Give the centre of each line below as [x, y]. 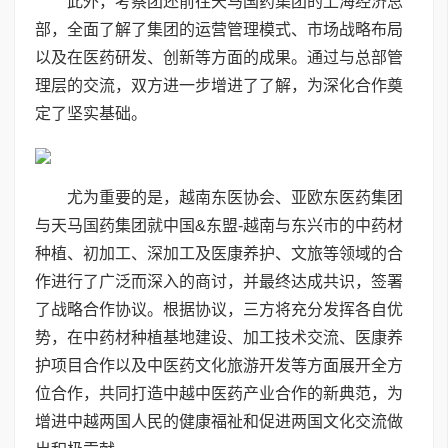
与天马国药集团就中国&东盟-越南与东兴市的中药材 [219, 225]
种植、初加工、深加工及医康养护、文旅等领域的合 [219, 253]
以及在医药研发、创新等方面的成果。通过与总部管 [219, 57]
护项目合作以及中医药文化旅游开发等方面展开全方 [219, 365]
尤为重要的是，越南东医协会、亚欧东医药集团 [235, 197]
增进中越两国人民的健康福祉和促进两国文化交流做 [219, 421]
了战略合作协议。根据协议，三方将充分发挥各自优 [219, 309]
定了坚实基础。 [91, 113]
